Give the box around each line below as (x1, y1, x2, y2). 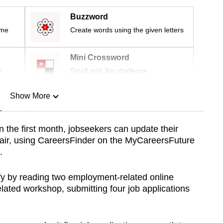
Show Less (10, 142, 50, 151)
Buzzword (70, 12, 108, 21)
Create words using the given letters (70, 26, 184, 34)
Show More (9, 92, 50, 101)
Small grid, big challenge (70, 67, 147, 75)
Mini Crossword (70, 53, 129, 62)
